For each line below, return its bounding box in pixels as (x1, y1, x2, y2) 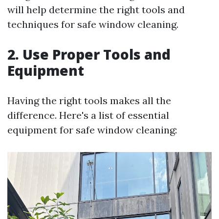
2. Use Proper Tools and (7, 45, 171, 64)
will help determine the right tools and (7, 3, 185, 16)
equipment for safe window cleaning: (7, 124, 177, 136)
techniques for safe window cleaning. (7, 18, 178, 30)
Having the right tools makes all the (7, 94, 171, 107)
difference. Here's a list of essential (7, 109, 169, 121)
